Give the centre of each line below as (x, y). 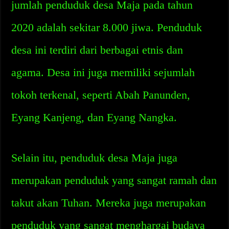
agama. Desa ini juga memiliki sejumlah (103, 72)
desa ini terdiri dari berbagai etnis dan (97, 50)
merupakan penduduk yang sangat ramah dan (114, 180)
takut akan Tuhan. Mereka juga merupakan (109, 203)
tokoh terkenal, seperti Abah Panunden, (101, 95)
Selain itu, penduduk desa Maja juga (95, 158)
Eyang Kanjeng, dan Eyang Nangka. (94, 117)
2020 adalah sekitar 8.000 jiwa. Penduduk (107, 27)
